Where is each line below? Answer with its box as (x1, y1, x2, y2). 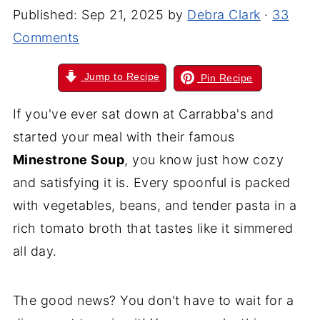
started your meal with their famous (12, 129, 235, 144)
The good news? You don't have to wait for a (12, 293, 294, 308)
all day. (12, 244, 57, 259)
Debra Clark (187, 7, 261, 22)
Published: (12, 7, 82, 22)
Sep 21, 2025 (81, 7, 164, 22)
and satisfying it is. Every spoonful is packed (12, 175, 291, 190)
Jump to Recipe (81, 71, 160, 82)
